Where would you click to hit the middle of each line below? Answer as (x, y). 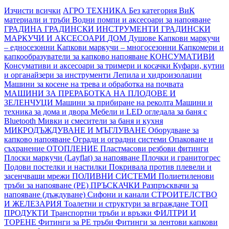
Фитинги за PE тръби (77, 222)
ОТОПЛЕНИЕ (73, 148)
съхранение (25, 148)
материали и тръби (38, 19)
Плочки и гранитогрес (181, 157)
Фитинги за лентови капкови (167, 222)
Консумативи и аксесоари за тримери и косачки (88, 65)
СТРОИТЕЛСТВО (184, 194)
